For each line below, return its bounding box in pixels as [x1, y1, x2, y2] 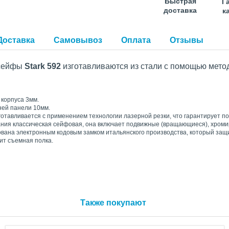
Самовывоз [54, 36, 102, 45]
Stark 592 [25, 62, 63, 71]
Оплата [121, 36, 151, 45]
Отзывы [170, 36, 203, 45]
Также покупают [80, 198, 146, 207]
